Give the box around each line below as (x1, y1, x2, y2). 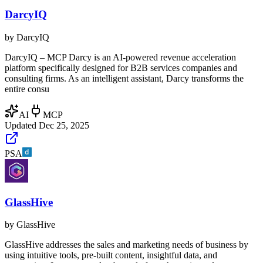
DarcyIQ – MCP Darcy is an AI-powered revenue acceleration (5, 52, 236, 62)
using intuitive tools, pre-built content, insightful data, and (5, 250, 217, 261)
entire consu (5, 83, 49, 94)
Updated (5, 120, 39, 130)
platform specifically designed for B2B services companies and (5, 62, 237, 73)
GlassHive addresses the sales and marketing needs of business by (5, 240, 248, 250)
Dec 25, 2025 (39, 120, 89, 130)
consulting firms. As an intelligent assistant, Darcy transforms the (5, 73, 244, 83)
